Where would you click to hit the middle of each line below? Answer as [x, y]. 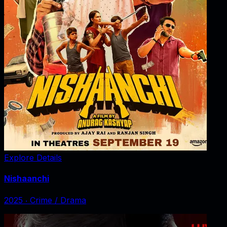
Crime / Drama [58, 200]
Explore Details [33, 158]
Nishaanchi [27, 179]
